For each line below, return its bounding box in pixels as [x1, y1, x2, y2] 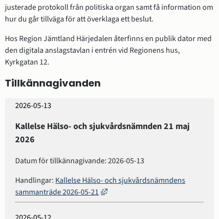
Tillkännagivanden [5, 76, 101, 90]
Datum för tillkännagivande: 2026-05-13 [15, 155, 145, 166]
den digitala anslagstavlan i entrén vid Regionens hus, [5, 45, 180, 56]
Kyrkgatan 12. [5, 57, 49, 67]
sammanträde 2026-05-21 [15, 186, 99, 197]
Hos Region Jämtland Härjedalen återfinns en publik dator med [5, 33, 212, 44]
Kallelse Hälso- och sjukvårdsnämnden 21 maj [15, 120, 190, 132]
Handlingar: [15, 175, 56, 186]
